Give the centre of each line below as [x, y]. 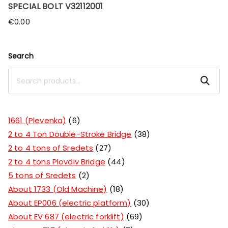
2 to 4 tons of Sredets [51, 148]
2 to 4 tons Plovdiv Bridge [57, 161]
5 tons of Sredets [42, 175]
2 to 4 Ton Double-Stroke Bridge [70, 134]
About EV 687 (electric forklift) [66, 216]
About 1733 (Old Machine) [58, 189]
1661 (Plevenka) [37, 120]
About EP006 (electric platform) [70, 203]
